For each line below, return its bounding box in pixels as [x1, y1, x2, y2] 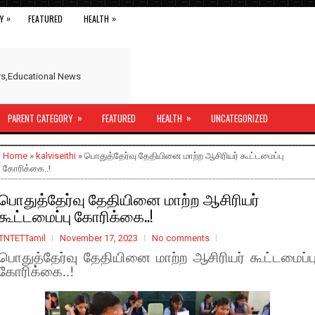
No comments [152, 233, 210, 243]
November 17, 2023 [60, 233, 138, 243]
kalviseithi [36, 150, 76, 161]
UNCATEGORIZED [211, 111, 268, 125]
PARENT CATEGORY [8, 111, 73, 125]
